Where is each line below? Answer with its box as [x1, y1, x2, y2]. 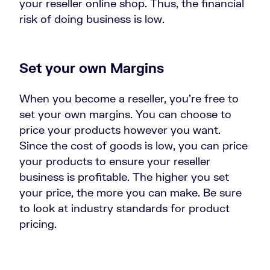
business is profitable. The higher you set [19, 170, 229, 184]
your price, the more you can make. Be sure [19, 186, 242, 199]
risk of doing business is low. [19, 12, 165, 26]
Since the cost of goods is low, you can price [19, 139, 248, 152]
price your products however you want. [19, 123, 221, 137]
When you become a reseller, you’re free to [19, 92, 239, 105]
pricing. [19, 217, 57, 231]
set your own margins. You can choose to [19, 107, 231, 121]
